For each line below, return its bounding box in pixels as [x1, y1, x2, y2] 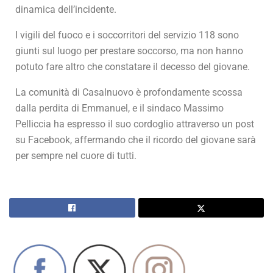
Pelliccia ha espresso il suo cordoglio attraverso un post [15, 118, 254, 130]
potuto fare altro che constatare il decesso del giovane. [15, 61, 250, 73]
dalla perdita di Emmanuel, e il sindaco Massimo [15, 102, 224, 115]
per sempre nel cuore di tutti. [15, 150, 136, 162]
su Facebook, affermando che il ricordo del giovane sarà [15, 134, 256, 146]
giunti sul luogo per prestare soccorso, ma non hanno [15, 45, 243, 57]
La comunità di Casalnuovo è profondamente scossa [15, 87, 243, 99]
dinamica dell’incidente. [15, 4, 116, 16]
